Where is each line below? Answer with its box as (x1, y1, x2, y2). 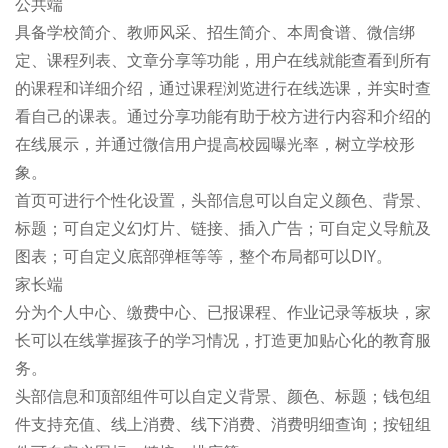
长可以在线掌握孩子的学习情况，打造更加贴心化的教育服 (15, 329, 431, 351)
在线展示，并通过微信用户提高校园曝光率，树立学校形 (15, 133, 415, 155)
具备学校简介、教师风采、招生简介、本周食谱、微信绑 (15, 21, 415, 43)
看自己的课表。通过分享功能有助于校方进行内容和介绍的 (15, 105, 431, 127)
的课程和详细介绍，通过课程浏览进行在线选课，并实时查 (15, 77, 431, 99)
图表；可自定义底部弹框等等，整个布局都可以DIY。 (15, 245, 392, 267)
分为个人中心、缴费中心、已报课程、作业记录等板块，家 (15, 301, 431, 323)
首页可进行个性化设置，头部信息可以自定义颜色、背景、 (15, 189, 431, 211)
